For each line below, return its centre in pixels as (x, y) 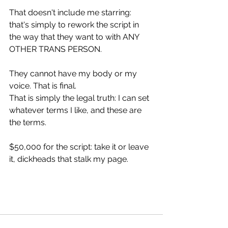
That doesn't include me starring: (71, 12)
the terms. (28, 122)
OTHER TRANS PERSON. (55, 49)
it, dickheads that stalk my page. (69, 159)
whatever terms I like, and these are (76, 110)
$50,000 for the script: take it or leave (80, 147)
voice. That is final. (43, 86)
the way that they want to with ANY (75, 37)
